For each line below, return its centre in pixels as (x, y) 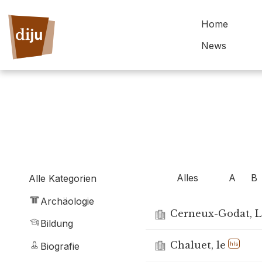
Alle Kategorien (63, 178)
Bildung (57, 224)
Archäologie (67, 201)
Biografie (60, 247)
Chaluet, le (198, 245)
